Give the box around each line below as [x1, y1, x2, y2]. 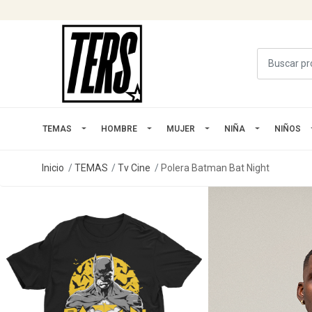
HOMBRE [101, 123, 137, 134]
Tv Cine [118, 162, 151, 173]
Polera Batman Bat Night [160, 162, 270, 173]
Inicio [42, 162, 64, 173]
